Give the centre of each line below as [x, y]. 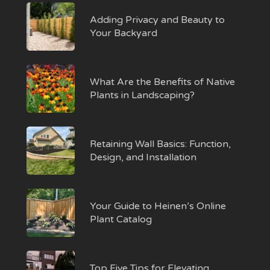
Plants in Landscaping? [143, 95]
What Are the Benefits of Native [163, 82]
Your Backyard [124, 33]
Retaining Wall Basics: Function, [161, 144]
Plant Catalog [121, 219]
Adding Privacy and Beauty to [158, 20]
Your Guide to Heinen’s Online [158, 206]
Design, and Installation [143, 157]
